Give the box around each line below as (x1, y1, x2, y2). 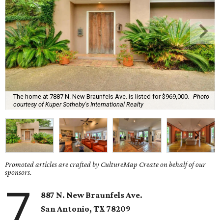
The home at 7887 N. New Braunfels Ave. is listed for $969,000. (13, 92, 189, 100)
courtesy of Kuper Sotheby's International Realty (13, 100, 143, 108)
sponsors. (5, 168, 32, 177)
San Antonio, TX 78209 (41, 204, 131, 214)
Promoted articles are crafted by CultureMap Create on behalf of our (5, 160, 206, 169)
